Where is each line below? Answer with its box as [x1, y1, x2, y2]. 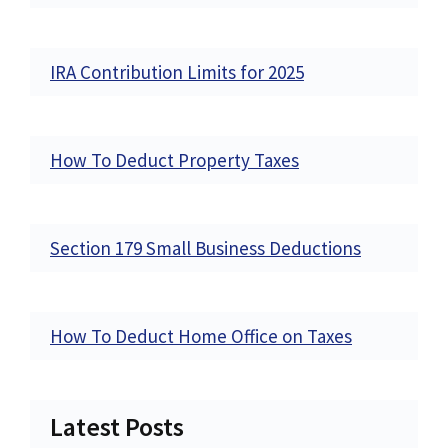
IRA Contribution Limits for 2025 [50, 59, 304, 84]
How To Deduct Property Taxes [50, 147, 299, 172]
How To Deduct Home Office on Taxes [50, 323, 352, 348]
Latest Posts [50, 409, 184, 443]
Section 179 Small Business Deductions [50, 235, 361, 260]
